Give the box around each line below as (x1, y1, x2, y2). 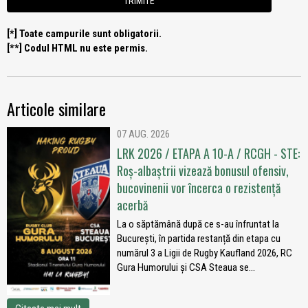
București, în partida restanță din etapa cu (117, 232, 280, 245)
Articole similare (7, 96, 106, 121)
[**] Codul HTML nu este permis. (7, 41, 148, 54)
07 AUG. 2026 (117, 127, 170, 140)
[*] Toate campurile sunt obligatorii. (7, 27, 162, 40)
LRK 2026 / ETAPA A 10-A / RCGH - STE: (117, 144, 300, 162)
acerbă (117, 195, 148, 214)
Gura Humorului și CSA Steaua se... (117, 261, 255, 274)
